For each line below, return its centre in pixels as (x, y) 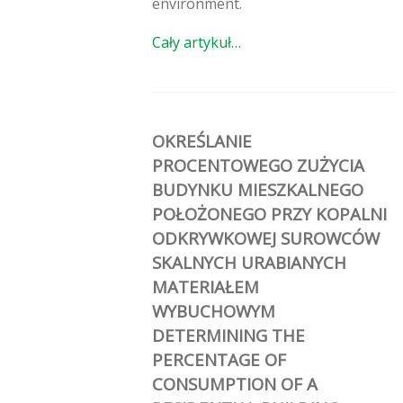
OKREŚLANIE (202, 140)
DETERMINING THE (228, 335)
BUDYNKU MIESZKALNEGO (258, 189)
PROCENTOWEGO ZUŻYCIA (258, 165)
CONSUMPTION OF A (235, 383)
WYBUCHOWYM (214, 310)
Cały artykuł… (197, 42)
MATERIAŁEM (206, 286)
